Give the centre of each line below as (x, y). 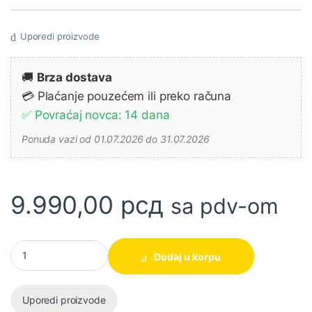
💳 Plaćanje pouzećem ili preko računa (126, 96)
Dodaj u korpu (187, 256)
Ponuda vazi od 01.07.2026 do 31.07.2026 (116, 139)
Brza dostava (75, 77)
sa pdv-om (225, 205)
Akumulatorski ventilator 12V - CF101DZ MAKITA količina (143, 245)
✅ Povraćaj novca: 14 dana (96, 115)
